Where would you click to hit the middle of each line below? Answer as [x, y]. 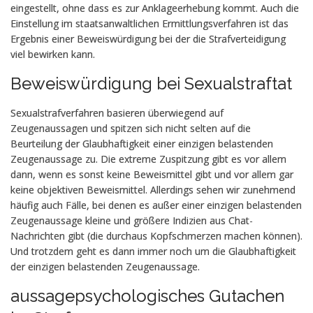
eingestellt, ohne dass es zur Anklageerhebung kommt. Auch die [155, 8]
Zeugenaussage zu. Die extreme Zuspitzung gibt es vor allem [148, 159]
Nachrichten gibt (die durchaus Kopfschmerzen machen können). [156, 236]
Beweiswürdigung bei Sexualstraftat [151, 83]
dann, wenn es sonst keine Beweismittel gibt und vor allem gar [152, 174]
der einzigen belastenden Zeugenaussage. [105, 267]
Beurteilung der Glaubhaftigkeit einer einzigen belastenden [142, 144]
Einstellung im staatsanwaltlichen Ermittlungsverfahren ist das [150, 23]
